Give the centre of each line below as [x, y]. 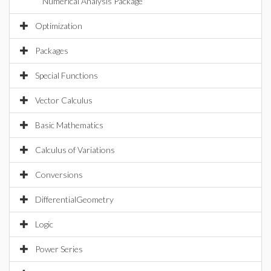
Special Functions [67, 75]
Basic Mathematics [69, 125]
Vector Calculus [64, 100]
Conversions [59, 175]
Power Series [59, 249]
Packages [52, 51]
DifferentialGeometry [74, 199]
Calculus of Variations [75, 150]
